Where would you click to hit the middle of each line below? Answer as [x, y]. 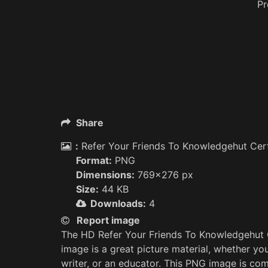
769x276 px [164, 175]
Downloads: [118, 203]
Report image [108, 220]
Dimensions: [105, 175]
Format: [94, 160]
